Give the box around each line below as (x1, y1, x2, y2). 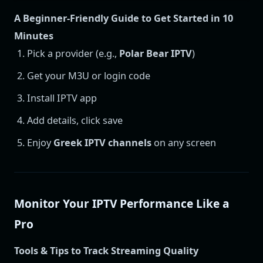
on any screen (151, 136, 217, 149)
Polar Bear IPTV (119, 46, 193, 60)
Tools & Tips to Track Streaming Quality (14, 244, 198, 258)
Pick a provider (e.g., (27, 46, 120, 60)
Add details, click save (27, 113, 123, 127)
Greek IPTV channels (53, 136, 152, 149)
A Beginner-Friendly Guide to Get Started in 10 (14, 11, 233, 25)
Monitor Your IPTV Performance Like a (14, 195, 230, 212)
